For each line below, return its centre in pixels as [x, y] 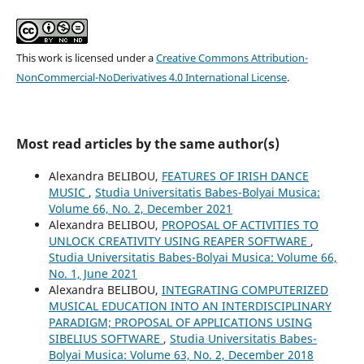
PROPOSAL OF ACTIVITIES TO [240, 224]
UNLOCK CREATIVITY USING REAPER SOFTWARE [179, 240]
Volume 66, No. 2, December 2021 [140, 208]
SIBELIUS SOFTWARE [106, 338]
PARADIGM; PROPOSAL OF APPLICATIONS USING [180, 322]
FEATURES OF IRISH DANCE [235, 175]
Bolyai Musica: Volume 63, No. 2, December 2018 [181, 354]
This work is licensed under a [86, 57]
